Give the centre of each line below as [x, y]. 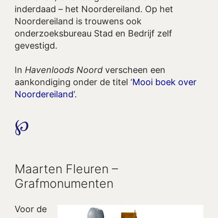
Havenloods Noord [64, 70]
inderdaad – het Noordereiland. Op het [94, 9]
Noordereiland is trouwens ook [78, 21]
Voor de [31, 209]
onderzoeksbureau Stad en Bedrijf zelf [93, 33]
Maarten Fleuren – [66, 169]
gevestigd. [36, 45]
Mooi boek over [164, 82]
